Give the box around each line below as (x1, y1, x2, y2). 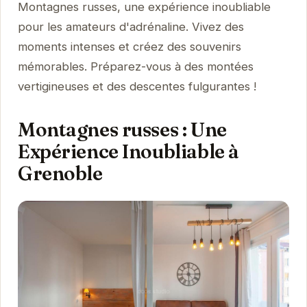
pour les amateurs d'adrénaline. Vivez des (17, 19, 244, 34)
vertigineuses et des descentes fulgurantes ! (17, 79, 256, 93)
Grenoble (17, 160, 103, 185)
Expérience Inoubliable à (17, 138, 239, 163)
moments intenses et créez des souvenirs (17, 39, 241, 53)
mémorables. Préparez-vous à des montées (17, 59, 254, 73)
